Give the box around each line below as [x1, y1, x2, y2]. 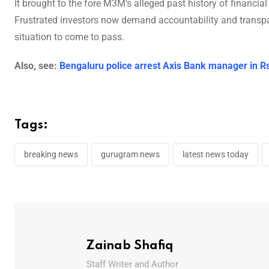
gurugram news [101, 149, 160, 159]
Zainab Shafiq [86, 240, 174, 252]
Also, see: [14, 59, 59, 71]
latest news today [183, 149, 249, 159]
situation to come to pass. [14, 31, 124, 43]
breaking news [24, 149, 78, 159]
